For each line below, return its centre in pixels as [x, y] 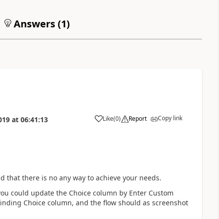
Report [137, 118]
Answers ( [36, 23]
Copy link [170, 118]
